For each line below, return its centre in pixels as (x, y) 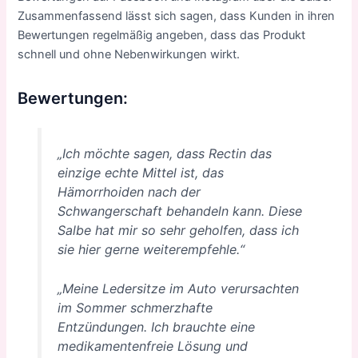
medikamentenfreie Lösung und (152, 346)
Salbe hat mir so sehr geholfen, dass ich (178, 230)
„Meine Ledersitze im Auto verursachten (178, 289)
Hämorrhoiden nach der (129, 191)
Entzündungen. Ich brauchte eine (156, 327)
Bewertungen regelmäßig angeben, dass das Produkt (162, 35)
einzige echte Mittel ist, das (140, 172)
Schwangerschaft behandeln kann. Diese (179, 211)
